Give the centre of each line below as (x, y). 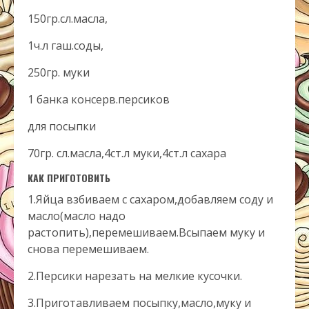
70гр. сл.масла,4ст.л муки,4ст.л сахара (127, 153)
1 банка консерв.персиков (99, 99)
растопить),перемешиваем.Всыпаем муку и (146, 232)
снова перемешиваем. (88, 249)
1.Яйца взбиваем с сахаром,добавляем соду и (150, 199)
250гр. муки (59, 72)
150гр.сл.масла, (68, 19)
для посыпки (62, 126)
